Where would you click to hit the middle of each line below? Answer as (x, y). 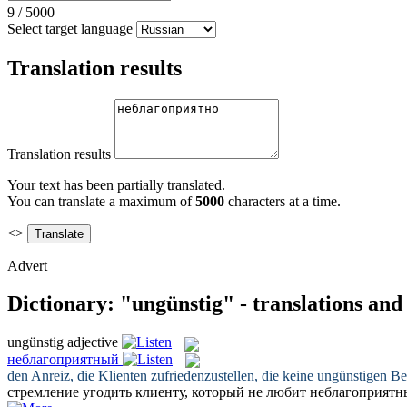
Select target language (70, 28)
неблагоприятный (63, 359)
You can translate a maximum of (101, 201)
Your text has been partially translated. (116, 184)
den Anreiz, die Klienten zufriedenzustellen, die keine (162, 375)
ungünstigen (352, 375)
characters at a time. (283, 201)
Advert (27, 265)
